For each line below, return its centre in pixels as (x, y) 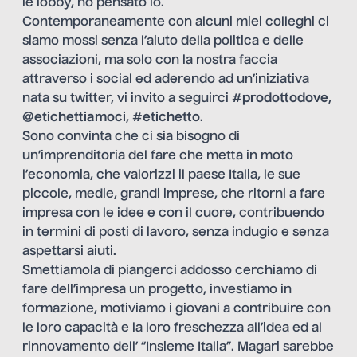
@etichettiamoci (74, 118)
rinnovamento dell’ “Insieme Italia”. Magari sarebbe (178, 348)
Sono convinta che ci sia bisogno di (131, 137)
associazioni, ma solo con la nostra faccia (150, 61)
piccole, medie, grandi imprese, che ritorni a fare (174, 195)
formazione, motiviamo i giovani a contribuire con (177, 310)
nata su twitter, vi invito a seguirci (127, 99)
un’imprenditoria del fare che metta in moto (158, 157)
